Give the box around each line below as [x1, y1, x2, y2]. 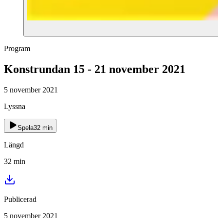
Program [4, 44, 30, 53]
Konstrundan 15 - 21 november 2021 [4, 62, 185, 75]
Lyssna [4, 102, 25, 110]
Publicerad [4, 195, 36, 203]
